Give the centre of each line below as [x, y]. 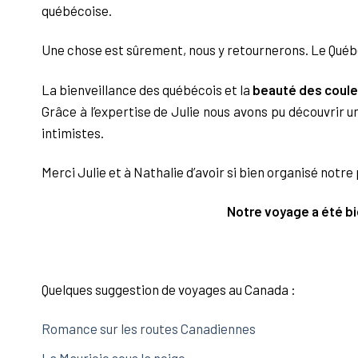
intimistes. [73, 132]
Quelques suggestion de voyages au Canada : [169, 289]
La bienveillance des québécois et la [147, 89]
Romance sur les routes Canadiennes [150, 329]
